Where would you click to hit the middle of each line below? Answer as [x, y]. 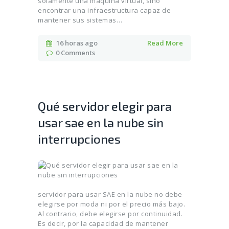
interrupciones [79, 139]
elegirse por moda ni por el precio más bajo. [111, 204]
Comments [78, 53]
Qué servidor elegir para [105, 106]
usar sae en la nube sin [101, 123]
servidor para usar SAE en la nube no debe [110, 194]
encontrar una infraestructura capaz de [104, 10]
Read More [165, 43]
